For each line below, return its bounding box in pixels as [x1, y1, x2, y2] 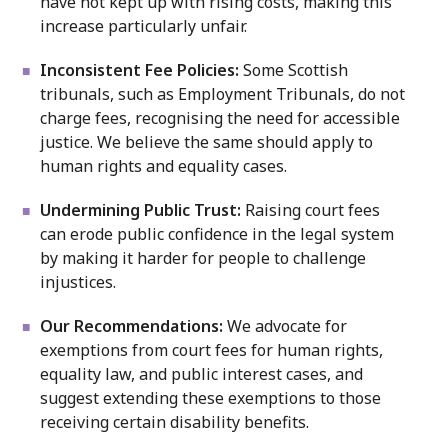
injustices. [40, 271, 120, 293]
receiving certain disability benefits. [40, 411, 313, 433]
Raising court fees [241, 199, 380, 221]
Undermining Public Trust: [40, 199, 241, 221]
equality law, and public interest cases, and [40, 363, 363, 385]
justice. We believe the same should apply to [40, 131, 373, 153]
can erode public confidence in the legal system [40, 223, 394, 245]
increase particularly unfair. [40, 15, 251, 37]
